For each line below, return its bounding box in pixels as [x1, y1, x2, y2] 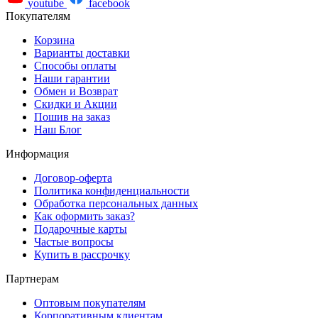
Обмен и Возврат [34, 85, 118, 98]
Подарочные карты [34, 223, 127, 236]
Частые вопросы [34, 236, 114, 248]
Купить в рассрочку [34, 248, 130, 261]
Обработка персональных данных [34, 197, 198, 210]
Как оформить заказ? [34, 210, 135, 223]
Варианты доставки [34, 47, 130, 60]
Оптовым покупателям [34, 297, 146, 309]
